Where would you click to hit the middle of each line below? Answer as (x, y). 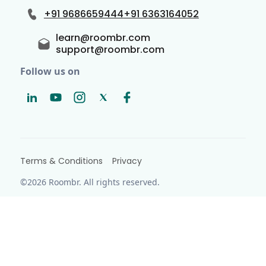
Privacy (127, 161)
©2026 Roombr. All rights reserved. (90, 182)
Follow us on (50, 72)
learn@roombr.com (103, 38)
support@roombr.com (110, 50)
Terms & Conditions (61, 161)
